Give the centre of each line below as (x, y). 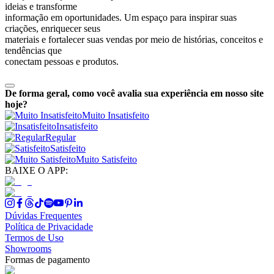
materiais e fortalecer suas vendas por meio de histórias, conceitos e (134, 39)
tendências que (33, 50)
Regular (61, 137)
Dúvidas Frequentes (43, 215)
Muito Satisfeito (106, 159)
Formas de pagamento (47, 259)
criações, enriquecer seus (53, 28)
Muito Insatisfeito (116, 115)
